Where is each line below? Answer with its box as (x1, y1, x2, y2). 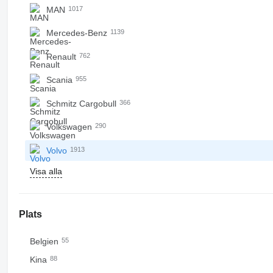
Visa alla (29, 166, 62, 176)
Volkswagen (46, 122, 94, 132)
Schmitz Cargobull (46, 98, 119, 108)
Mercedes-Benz (46, 28, 110, 38)
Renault (46, 51, 79, 62)
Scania (46, 75, 75, 85)
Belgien (29, 236, 61, 246)
